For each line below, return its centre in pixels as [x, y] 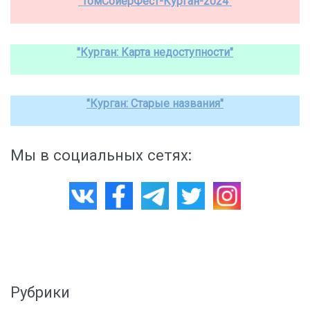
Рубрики [40, 292]
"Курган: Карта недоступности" [155, 52]
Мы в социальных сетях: [101, 155]
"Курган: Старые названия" [155, 103]
